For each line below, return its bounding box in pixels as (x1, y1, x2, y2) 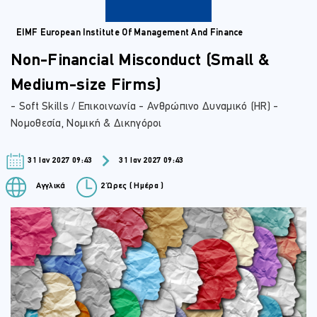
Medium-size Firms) (11, 77, 162, 95)
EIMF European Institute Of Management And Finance (16, 28, 243, 38)
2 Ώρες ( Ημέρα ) (98, 182, 164, 191)
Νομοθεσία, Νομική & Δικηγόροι (11, 118, 162, 130)
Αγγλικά (34, 182, 66, 191)
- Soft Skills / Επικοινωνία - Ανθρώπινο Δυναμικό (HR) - (11, 101, 279, 113)
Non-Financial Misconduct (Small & (11, 52, 270, 70)
